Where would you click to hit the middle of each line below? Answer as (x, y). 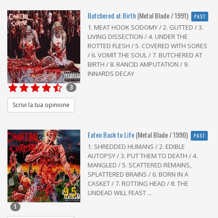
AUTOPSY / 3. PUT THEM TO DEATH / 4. (143, 155)
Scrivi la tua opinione (41, 105)
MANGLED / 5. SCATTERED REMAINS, (139, 165)
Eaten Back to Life (111, 134)
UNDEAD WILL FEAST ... (120, 192)
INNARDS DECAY (111, 73)
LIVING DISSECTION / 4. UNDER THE (138, 36)
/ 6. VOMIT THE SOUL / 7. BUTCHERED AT (145, 55)
